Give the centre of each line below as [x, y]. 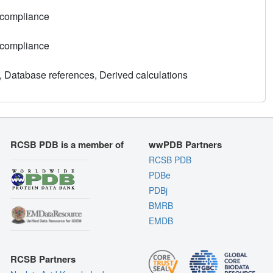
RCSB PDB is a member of [67, 145]
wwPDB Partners [185, 145]
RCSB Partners [43, 259]
